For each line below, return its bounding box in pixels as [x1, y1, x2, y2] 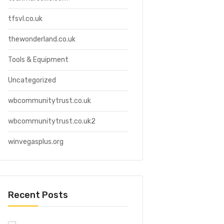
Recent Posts [8, 189, 68, 200]
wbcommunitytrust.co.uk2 [8, 117, 95, 125]
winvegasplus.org [8, 137, 63, 146]
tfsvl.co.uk [8, 14, 42, 23]
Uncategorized [8, 76, 56, 84]
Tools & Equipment [8, 55, 68, 64]
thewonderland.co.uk [8, 35, 75, 43]
